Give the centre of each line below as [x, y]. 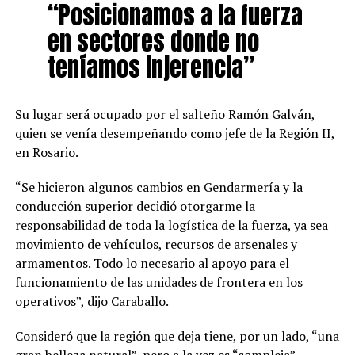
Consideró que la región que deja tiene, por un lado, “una [177, 336]
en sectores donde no [153, 41]
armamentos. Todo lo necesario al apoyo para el [152, 263]
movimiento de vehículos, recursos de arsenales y [156, 244]
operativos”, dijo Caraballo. [92, 301]
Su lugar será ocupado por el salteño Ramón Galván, [164, 114]
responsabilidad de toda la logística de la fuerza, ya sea [171, 225]
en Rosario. [46, 152]
